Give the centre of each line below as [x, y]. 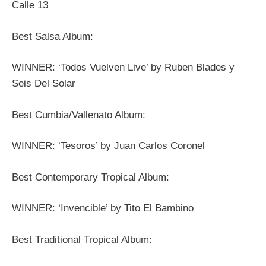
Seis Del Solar [44, 84]
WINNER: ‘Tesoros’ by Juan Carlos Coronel [108, 146]
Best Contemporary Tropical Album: [91, 177]
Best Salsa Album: [53, 36]
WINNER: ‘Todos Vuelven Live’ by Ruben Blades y [123, 68]
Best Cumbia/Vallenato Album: [79, 115]
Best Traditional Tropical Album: [82, 239]
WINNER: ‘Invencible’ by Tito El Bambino [103, 208]
